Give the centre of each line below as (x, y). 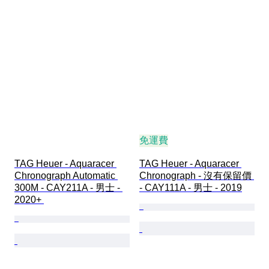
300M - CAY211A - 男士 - (68, 187)
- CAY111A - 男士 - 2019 (191, 187)
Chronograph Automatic (66, 175)
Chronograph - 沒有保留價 (197, 175)
